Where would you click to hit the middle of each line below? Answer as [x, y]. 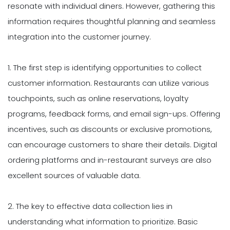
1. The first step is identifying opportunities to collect [105, 67]
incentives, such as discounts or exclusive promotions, [110, 129]
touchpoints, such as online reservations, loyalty [98, 98]
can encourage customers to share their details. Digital [112, 144]
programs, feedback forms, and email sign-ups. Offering [114, 113]
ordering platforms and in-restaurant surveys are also [110, 160]
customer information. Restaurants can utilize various [108, 83]
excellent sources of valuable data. [74, 175]
